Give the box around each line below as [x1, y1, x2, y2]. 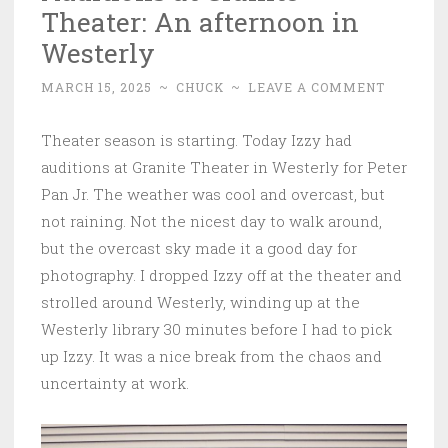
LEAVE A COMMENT [248, 78, 385, 95]
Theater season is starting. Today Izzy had [41, 129, 352, 150]
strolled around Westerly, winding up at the [41, 291, 360, 312]
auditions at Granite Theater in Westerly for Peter [41, 156, 407, 177]
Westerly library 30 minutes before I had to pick [41, 318, 392, 339]
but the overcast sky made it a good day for [41, 237, 357, 258]
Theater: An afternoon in [41, 3, 359, 39]
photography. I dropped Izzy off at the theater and [41, 264, 402, 285]
